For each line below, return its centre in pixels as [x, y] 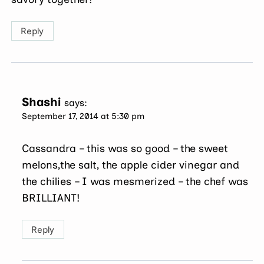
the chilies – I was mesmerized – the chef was [135, 182]
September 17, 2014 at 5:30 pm [83, 116]
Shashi [42, 102]
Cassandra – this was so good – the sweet [125, 149]
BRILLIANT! [51, 198]
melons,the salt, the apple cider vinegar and [131, 165]
